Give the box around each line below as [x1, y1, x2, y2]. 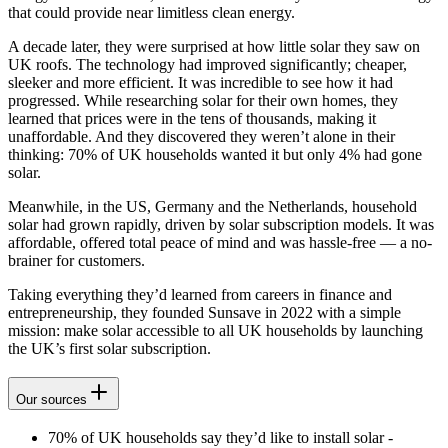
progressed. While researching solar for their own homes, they [8, 92, 398, 110]
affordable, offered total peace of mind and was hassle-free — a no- [8, 234, 432, 252]
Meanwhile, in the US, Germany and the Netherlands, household [8, 198, 417, 216]
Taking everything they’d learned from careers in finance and [8, 286, 392, 304]
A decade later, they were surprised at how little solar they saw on [8, 38, 420, 56]
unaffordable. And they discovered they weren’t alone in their [8, 128, 395, 146]
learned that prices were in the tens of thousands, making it [8, 110, 376, 128]
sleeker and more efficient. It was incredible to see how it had [8, 74, 393, 92]
